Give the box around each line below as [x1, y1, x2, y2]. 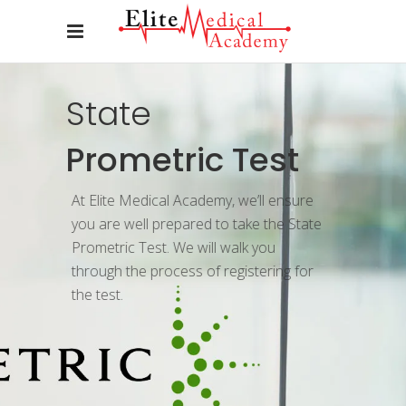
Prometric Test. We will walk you [65, 237, 269, 257]
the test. [65, 285, 117, 304]
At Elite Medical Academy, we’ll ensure [65, 190, 307, 210]
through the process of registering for [65, 261, 307, 281]
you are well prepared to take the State [65, 214, 315, 234]
